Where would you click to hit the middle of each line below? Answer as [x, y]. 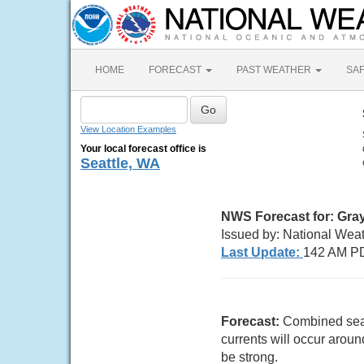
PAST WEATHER [275, 70]
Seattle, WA [120, 163]
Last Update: [262, 252]
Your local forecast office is [143, 149]
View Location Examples [128, 129]
